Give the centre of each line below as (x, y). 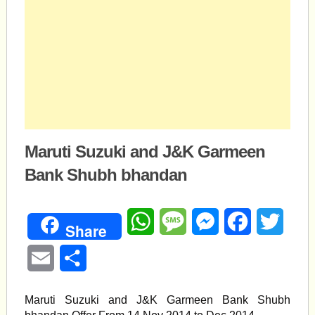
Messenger (246, 221)
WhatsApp (180, 221)
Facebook (276, 221)
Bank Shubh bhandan (105, 175)
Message (209, 221)
